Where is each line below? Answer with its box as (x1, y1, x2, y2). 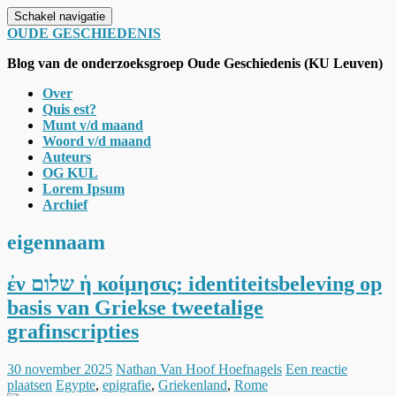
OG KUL (42, 165, 98, 180)
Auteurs (42, 149, 91, 164)
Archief (42, 197, 88, 212)
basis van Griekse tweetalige (7, 295, 263, 319)
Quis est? (42, 102, 96, 117)
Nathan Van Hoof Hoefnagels (116, 361, 282, 377)
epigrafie (103, 377, 151, 392)
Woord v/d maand (42, 133, 151, 148)
